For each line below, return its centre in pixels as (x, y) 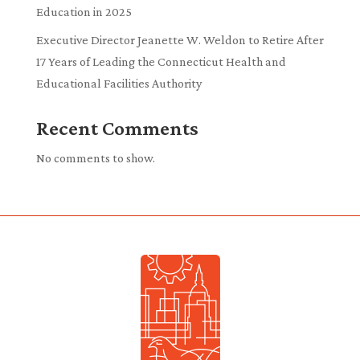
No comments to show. (95, 158)
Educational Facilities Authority (119, 83)
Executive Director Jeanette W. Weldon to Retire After (180, 40)
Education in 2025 (84, 12)
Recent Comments (117, 128)
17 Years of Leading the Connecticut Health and (161, 61)
